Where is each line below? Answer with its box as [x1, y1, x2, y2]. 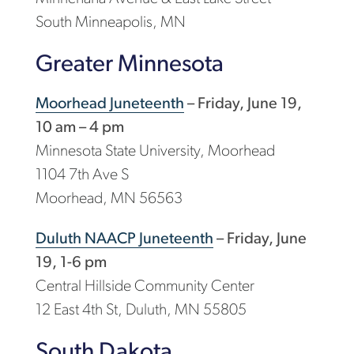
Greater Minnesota [35, 53, 224, 78]
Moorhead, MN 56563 [35, 191, 183, 208]
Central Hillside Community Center [35, 279, 254, 296]
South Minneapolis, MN [35, 15, 186, 32]
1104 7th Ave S [35, 168, 129, 184]
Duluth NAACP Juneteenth [35, 232, 213, 248]
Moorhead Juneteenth [35, 96, 184, 113]
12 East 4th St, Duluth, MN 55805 [35, 303, 247, 319]
